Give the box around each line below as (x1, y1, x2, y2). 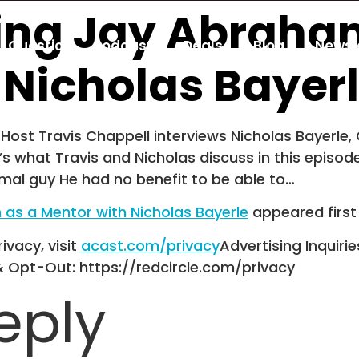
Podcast (93, 36, 153, 55)
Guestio (7, 36, 63, 55)
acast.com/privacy (81, 235, 220, 256)
